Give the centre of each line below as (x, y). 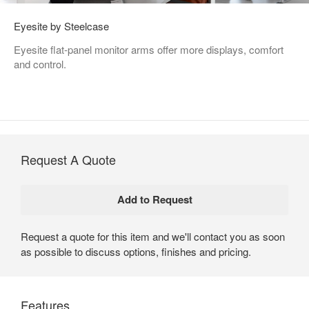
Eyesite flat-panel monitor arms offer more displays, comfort (149, 49)
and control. (40, 63)
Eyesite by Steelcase (61, 26)
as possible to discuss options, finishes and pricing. (136, 251)
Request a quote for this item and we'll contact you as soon (153, 236)
